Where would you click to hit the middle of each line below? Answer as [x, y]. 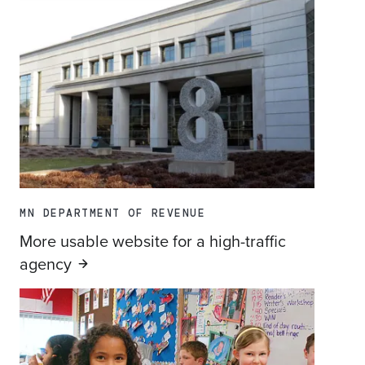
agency [46, 264]
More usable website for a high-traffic [153, 241]
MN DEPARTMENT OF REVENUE [112, 213]
